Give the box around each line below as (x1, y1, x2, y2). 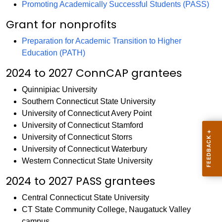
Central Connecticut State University (22, 193, 149, 202)
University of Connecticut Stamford (22, 121, 143, 129)
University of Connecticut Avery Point (22, 109, 152, 117)
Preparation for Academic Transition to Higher (22, 37, 181, 45)
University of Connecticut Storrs (22, 133, 132, 141)
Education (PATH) (22, 49, 85, 57)
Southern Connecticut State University (22, 97, 156, 106)
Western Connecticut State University (22, 157, 153, 165)
